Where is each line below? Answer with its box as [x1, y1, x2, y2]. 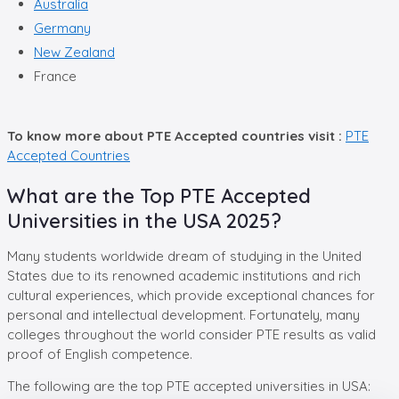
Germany [34, 19, 91, 37]
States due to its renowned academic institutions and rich [7, 266, 361, 284]
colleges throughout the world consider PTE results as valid [7, 325, 376, 343]
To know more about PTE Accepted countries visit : [7, 126, 342, 144]
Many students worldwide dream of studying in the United [7, 247, 362, 265]
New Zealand [34, 43, 115, 61]
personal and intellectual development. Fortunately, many [7, 305, 360, 323]
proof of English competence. [7, 345, 192, 362]
